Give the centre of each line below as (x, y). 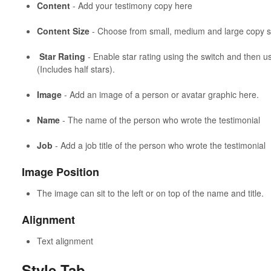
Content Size (63, 31)
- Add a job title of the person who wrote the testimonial (159, 145)
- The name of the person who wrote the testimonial (160, 120)
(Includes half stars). (76, 69)
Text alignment (66, 240)
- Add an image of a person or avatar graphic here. (160, 95)
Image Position (60, 172)
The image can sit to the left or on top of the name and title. (150, 193)
